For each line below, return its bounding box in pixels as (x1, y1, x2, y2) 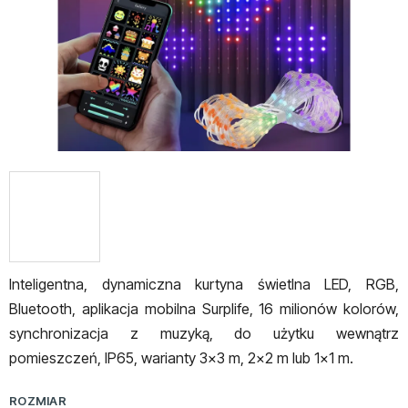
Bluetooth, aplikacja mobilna (9, 300, 202, 319)
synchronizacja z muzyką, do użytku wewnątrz (9, 324, 399, 343)
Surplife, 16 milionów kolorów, (201, 300, 399, 319)
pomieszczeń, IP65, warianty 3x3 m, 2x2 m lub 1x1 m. (9, 349, 353, 368)
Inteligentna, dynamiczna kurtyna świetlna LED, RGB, (9, 275, 399, 294)
